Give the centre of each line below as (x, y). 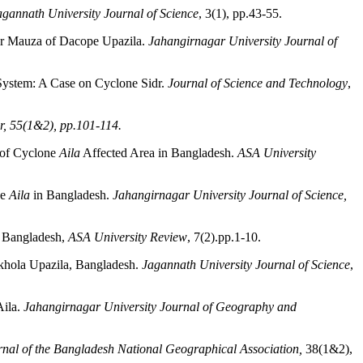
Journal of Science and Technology (258, 83)
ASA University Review (128, 237)
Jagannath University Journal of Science (246, 265)
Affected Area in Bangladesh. (159, 153)
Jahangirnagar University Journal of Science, (230, 195)
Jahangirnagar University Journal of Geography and (160, 307)
